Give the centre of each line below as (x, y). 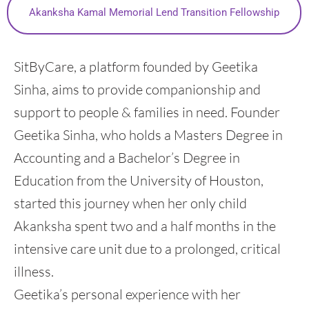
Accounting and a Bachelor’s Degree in (127, 157)
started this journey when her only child (130, 203)
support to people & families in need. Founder (147, 112)
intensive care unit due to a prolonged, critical (147, 248)
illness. (34, 271)
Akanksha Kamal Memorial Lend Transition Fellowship (154, 12)
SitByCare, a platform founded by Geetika (136, 66)
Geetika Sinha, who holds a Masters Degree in (148, 134)
